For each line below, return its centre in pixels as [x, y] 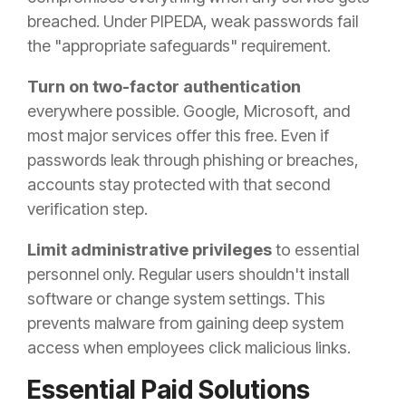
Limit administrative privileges [150, 250]
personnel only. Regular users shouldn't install [188, 275]
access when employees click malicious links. [189, 348]
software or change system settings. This [176, 299]
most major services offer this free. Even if [178, 136]
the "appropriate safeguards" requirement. [179, 46]
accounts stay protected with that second [179, 185]
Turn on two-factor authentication [164, 87]
